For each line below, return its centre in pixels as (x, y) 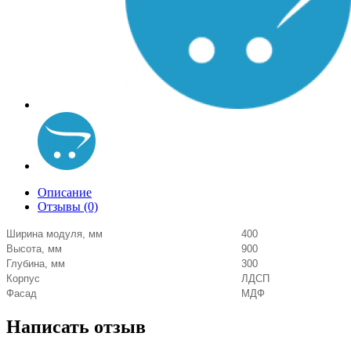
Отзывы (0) (68, 206)
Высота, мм (34, 249)
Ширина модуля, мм (54, 234)
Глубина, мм (36, 264)
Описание (65, 192)
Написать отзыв (76, 326)
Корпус (23, 279)
